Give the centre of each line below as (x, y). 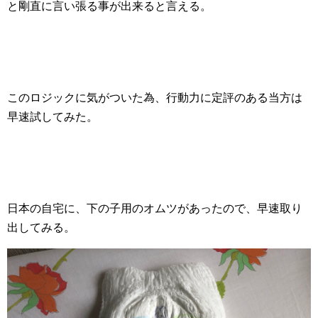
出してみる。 (41, 227)
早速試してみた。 (53, 116)
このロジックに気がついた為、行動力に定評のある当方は (155, 97)
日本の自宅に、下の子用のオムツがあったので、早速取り (155, 208)
